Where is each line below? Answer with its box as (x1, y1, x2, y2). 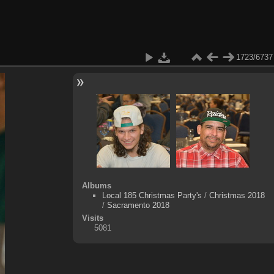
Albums (81, 180, 111, 190)
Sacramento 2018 (106, 200, 169, 210)
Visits (81, 213, 103, 223)
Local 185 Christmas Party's (102, 190, 202, 200)
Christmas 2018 (209, 190, 265, 200)
